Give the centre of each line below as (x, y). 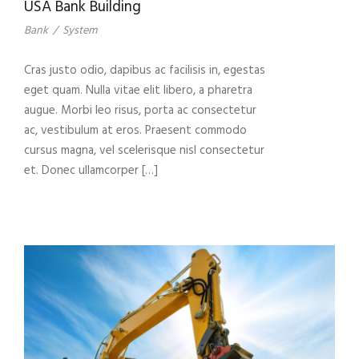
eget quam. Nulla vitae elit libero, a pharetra (138, 90)
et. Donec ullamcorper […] (91, 170)
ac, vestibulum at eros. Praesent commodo (135, 130)
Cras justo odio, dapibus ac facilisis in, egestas (145, 70)
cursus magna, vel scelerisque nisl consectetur (144, 150)
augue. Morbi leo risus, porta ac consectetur (140, 110)
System (80, 30)
